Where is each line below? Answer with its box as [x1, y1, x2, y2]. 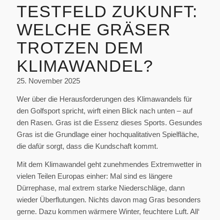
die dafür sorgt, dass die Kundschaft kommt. [16, 141, 158, 150]
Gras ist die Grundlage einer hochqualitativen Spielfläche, [16, 130, 199, 138]
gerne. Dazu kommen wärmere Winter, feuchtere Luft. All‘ [16, 207, 199, 216]
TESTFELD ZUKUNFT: [16, 2, 197, 21]
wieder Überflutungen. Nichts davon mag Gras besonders [16, 195, 201, 204]
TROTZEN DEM [16, 38, 143, 57]
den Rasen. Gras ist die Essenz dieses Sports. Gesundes [16, 118, 202, 127]
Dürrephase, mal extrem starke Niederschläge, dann [16, 183, 185, 192]
